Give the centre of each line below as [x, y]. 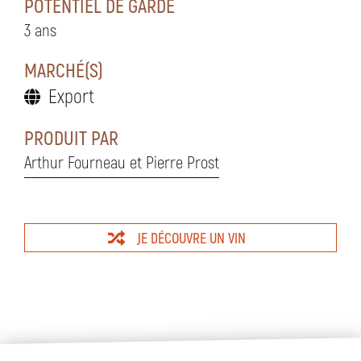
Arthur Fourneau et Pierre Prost [122, 162]
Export [71, 95]
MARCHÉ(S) [64, 70]
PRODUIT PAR [71, 137]
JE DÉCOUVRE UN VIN [191, 238]
